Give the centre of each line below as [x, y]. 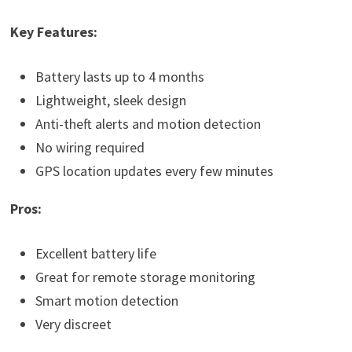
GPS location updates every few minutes [154, 170]
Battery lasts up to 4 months [119, 76]
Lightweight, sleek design [110, 100]
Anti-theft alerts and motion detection [148, 123]
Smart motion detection [106, 300]
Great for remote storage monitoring [145, 277]
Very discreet [73, 324]
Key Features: [53, 31]
